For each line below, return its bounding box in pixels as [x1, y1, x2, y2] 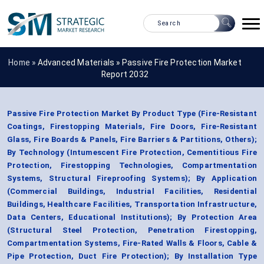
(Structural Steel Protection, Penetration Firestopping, [7, 226, 257, 235]
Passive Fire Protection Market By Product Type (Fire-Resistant [7, 109, 257, 118]
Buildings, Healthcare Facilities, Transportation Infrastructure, [7, 200, 257, 209]
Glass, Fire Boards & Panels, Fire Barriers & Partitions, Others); [7, 135, 257, 144]
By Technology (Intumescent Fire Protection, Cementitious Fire [7, 148, 257, 157]
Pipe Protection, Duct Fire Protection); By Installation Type [7, 252, 257, 261]
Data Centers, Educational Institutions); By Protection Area [7, 213, 257, 222]
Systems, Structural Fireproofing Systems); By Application [7, 174, 257, 183]
